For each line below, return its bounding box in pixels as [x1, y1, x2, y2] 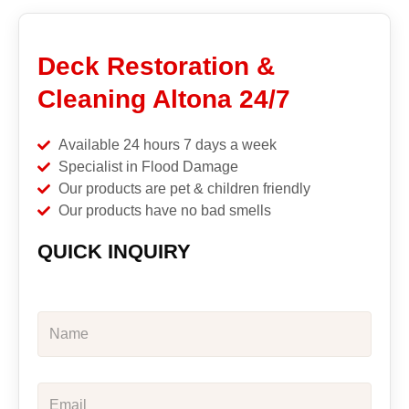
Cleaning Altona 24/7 [37, 84, 290, 113]
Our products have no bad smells [58, 202, 271, 218]
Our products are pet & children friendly [58, 180, 310, 196]
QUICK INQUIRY [37, 239, 191, 263]
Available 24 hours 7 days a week [58, 136, 277, 152]
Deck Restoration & [37, 51, 275, 80]
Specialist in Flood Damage [58, 158, 238, 174]
